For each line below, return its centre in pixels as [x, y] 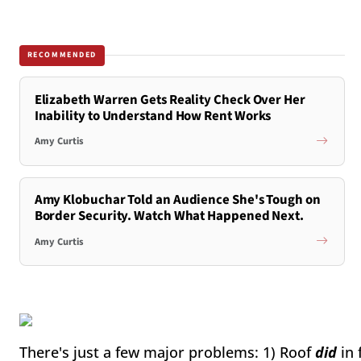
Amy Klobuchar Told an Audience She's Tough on [177, 200]
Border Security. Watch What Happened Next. [169, 216]
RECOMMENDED [62, 55]
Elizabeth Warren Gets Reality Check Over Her [170, 100]
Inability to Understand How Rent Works [153, 116]
